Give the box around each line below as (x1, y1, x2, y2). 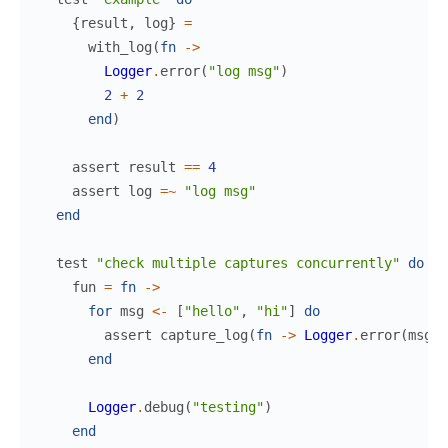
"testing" (192, 398, 264, 415)
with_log (88, 38, 152, 55)
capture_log (160, 326, 248, 343)
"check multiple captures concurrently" (96, 254, 400, 271)
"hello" (184, 302, 240, 319)
